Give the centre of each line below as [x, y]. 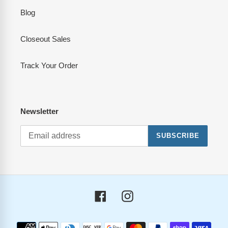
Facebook [122, 195]
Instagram [150, 195]
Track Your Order [49, 66]
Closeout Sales [46, 39]
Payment [129, 222]
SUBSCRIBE [178, 136]
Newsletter [39, 111]
